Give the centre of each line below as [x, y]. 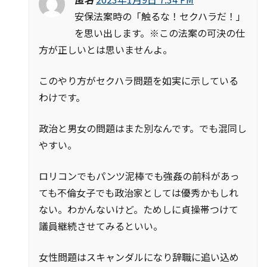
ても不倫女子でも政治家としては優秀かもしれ [139, 193]
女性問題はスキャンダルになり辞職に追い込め [139, 257]
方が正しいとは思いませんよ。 [105, 50]
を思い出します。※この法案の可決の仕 [160, 33]
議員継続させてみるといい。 [101, 226]
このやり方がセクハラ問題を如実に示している [139, 81]
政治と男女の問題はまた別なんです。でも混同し [143, 128]
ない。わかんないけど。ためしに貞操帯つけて [139, 209]
